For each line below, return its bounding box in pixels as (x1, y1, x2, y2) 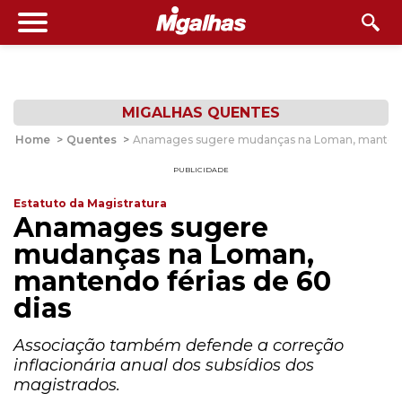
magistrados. (13, 375, 120, 395)
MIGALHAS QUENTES (122, 104, 280, 121)
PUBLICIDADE (173, 165, 229, 174)
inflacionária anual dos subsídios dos (13, 355, 314, 375)
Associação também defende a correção (13, 336, 344, 355)
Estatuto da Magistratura (13, 197, 167, 210)
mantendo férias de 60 (13, 265, 331, 298)
